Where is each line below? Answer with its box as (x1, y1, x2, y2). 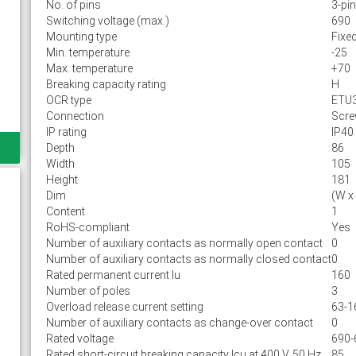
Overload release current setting (45, 300, 203, 313)
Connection (45, 110, 104, 122)
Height (45, 173, 78, 186)
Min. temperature (45, 46, 130, 59)
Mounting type (45, 30, 117, 43)
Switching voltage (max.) (45, 14, 169, 27)
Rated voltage (45, 332, 114, 345)
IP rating (45, 126, 87, 138)
